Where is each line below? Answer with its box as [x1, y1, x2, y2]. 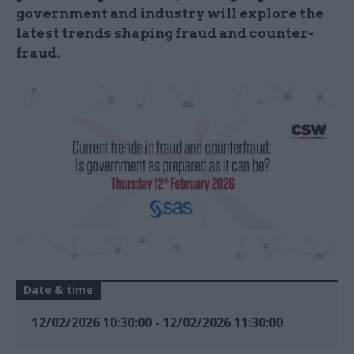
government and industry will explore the [16, 6, 324, 21]
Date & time [24, 282, 93, 298]
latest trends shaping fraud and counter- [16, 25, 314, 41]
